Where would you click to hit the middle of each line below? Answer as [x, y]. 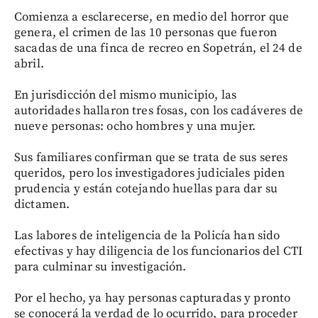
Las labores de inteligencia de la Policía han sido [147, 236]
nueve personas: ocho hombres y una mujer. [135, 126]
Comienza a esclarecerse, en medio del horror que [152, 17]
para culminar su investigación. [100, 267]
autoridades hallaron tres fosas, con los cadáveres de [159, 111]
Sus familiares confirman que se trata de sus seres [151, 158]
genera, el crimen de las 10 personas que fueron [146, 33]
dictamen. [42, 204]
